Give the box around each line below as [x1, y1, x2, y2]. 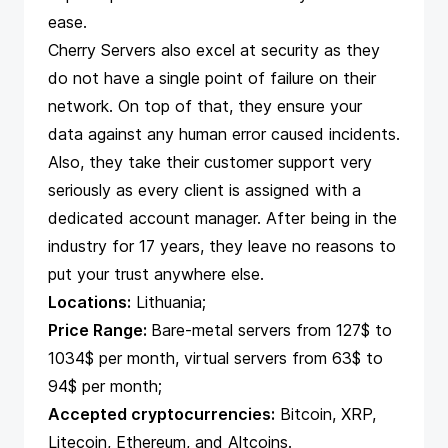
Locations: [48, 292, 131, 313]
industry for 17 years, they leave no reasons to [48, 236, 396, 257]
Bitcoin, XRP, [275, 404, 376, 425]
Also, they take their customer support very [48, 152, 372, 173]
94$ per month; [48, 376, 162, 397]
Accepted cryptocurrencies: [48, 404, 275, 425]
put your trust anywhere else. [48, 264, 264, 285]
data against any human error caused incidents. [48, 124, 400, 145]
